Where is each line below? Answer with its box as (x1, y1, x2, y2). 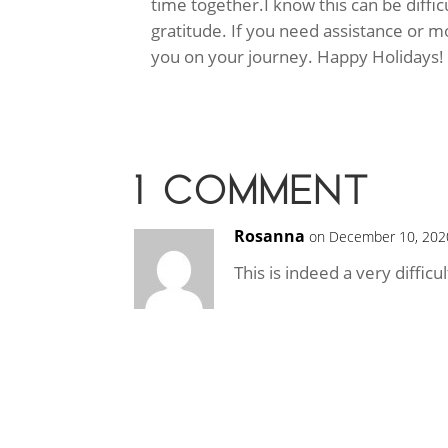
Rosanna (234, 225, 306, 248)
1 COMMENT (134, 167, 372, 214)
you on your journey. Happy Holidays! (151, 45, 445, 69)
